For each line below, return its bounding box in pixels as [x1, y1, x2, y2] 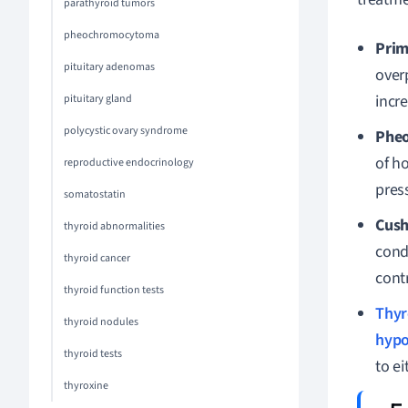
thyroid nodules [64, 314, 138, 330]
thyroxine [64, 378, 108, 393]
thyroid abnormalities [64, 219, 165, 234]
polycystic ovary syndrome [64, 123, 188, 138]
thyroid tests [64, 346, 122, 362]
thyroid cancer [64, 250, 130, 266]
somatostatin [64, 187, 126, 202]
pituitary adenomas [64, 59, 155, 75]
